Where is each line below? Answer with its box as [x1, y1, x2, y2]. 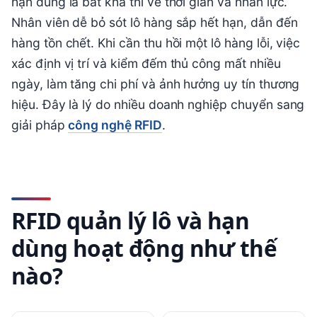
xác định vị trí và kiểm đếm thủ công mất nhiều [11, 56, 281, 71]
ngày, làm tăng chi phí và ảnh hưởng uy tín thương [11, 76, 300, 92]
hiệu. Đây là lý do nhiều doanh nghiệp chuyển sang [11, 97, 305, 113]
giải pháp [11, 117, 69, 133]
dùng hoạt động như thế [11, 232, 277, 263]
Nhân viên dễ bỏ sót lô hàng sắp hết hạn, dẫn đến [11, 15, 298, 30]
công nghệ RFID [68, 117, 162, 133]
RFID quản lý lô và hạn [11, 204, 250, 236]
